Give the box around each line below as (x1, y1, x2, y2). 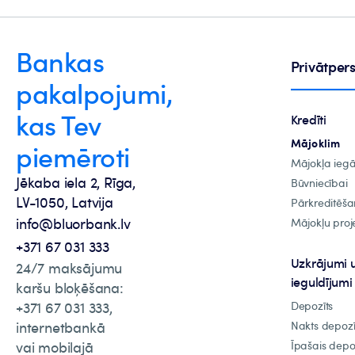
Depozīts (290, 298, 334, 313)
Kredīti (290, 111, 326, 128)
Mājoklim (290, 135, 341, 151)
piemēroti (16, 138, 130, 175)
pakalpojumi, (16, 74, 173, 112)
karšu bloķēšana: (16, 278, 124, 297)
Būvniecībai (290, 175, 348, 190)
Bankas (16, 43, 104, 80)
